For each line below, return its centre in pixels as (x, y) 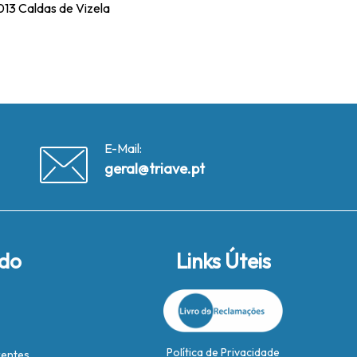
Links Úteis (223, 261)
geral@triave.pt (154, 169)
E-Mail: (123, 148)
